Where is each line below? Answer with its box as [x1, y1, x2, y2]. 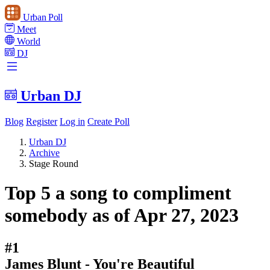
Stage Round [29, 158, 78, 169]
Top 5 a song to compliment [5, 182, 231, 204]
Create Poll [87, 116, 130, 127]
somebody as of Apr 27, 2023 [5, 204, 239, 227]
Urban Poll [23, 12, 63, 22]
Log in [60, 116, 85, 127]
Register [26, 116, 57, 127]
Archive [29, 147, 60, 158]
